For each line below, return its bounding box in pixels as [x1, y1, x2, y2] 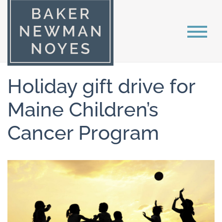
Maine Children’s [7, 98, 159, 121]
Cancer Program [7, 121, 159, 144]
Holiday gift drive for [7, 74, 195, 98]
